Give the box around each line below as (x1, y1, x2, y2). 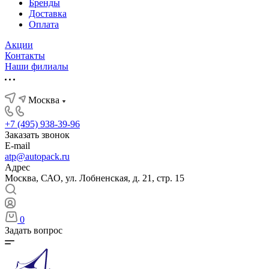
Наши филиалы (5, 61, 68, 71)
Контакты (5, 50, 45, 61)
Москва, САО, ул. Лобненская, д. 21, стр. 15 (5, 173, 184, 183)
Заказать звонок (5, 130, 70, 140)
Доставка (29, 8, 67, 19)
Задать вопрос (5, 225, 62, 235)
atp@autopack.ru (5, 151, 70, 162)
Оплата (29, 19, 59, 29)
